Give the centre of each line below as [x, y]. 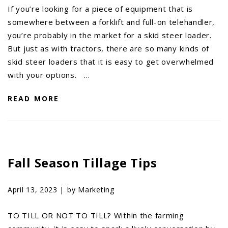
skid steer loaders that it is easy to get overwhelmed [111, 61]
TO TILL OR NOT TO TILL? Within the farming [96, 215]
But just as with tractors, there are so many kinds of [109, 48]
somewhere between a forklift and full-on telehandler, [111, 22]
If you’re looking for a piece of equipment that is [101, 8]
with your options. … [49, 75]
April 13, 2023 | [36, 189]
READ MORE [33, 98]
